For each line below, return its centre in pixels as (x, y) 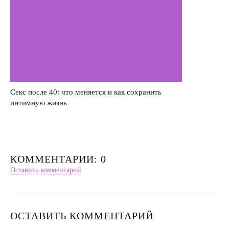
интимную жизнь (39, 103)
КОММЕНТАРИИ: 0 (58, 159)
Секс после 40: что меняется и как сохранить (86, 92)
